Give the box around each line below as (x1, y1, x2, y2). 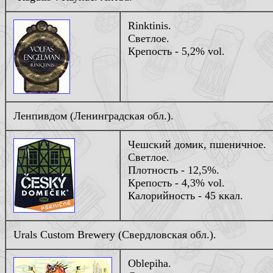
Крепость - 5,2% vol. (128, 45, 225, 57)
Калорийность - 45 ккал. (128, 190, 243, 202)
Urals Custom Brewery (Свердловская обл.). (13, 229, 216, 241)
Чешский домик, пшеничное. (128, 138, 266, 151)
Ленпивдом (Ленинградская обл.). (13, 110, 174, 122)
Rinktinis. (128, 19, 171, 32)
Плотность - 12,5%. (128, 164, 219, 176)
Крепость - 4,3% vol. (128, 177, 225, 189)
